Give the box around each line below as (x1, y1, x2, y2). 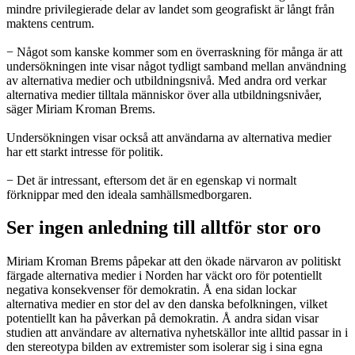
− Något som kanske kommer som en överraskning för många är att (6, 44, 342, 59)
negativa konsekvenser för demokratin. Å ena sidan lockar (6, 283, 296, 297)
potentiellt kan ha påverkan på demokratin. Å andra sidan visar (6, 311, 319, 326)
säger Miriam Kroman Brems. (6, 101, 158, 116)
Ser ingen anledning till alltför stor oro (6, 217, 326, 239)
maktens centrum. (6, 16, 97, 30)
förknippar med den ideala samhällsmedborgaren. (6, 187, 252, 201)
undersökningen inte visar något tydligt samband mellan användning (6, 59, 346, 73)
